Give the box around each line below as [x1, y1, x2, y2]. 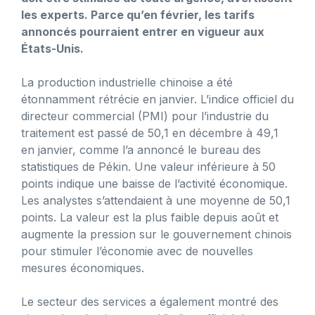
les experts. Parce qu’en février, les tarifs [21, 7, 255, 22]
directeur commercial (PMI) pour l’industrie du [21, 108, 269, 123]
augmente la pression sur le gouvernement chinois [21, 226, 292, 241]
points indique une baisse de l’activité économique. [21, 176, 288, 191]
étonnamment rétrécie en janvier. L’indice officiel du [21, 91, 294, 106]
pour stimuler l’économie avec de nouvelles [21, 243, 253, 258]
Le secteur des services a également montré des [21, 294, 278, 309]
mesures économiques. [21, 260, 144, 275]
